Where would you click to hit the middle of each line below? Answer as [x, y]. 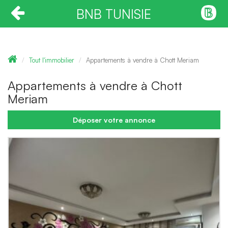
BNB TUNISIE [114, 14]
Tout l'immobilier [52, 60]
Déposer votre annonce [114, 120]
